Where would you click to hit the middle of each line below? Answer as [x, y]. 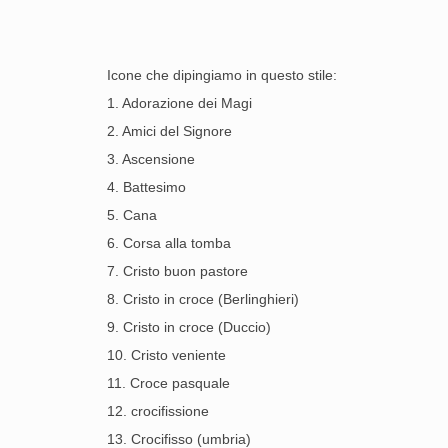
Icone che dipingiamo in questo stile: [222, 75]
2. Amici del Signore [169, 131]
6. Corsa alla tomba [169, 243]
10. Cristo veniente [166, 355]
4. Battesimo [146, 187]
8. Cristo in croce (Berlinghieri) [203, 299]
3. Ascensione [151, 159]
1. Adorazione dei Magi [179, 103]
